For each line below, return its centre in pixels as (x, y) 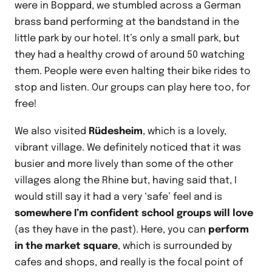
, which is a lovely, (185, 132)
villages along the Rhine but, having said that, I (126, 181)
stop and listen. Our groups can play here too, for (132, 88)
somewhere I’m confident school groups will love (134, 214)
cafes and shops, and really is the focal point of (129, 263)
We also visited (52, 132)
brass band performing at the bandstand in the (127, 22)
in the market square (66, 246)
